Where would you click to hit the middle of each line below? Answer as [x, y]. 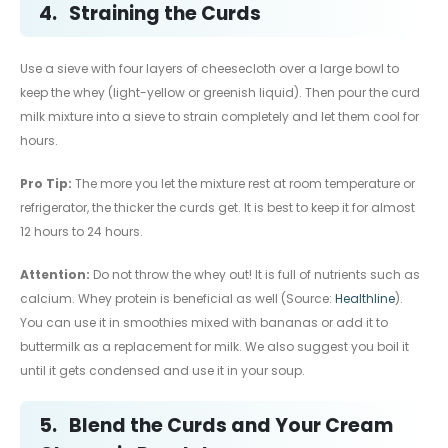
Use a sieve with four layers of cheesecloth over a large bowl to [209, 69]
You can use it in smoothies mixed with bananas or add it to [204, 322]
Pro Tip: [47, 183]
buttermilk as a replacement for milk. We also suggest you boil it [214, 346]
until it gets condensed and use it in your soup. [162, 370]
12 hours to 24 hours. [81, 231]
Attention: [55, 274]
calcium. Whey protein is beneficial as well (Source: [177, 298]
